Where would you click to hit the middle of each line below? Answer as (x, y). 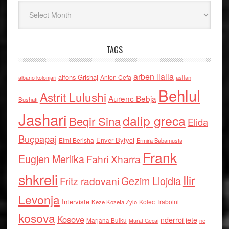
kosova (37, 218)
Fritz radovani (89, 181)
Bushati (28, 99)
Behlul (179, 95)
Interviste (75, 202)
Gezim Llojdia (151, 181)
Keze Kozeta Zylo (114, 202)
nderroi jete (179, 220)
